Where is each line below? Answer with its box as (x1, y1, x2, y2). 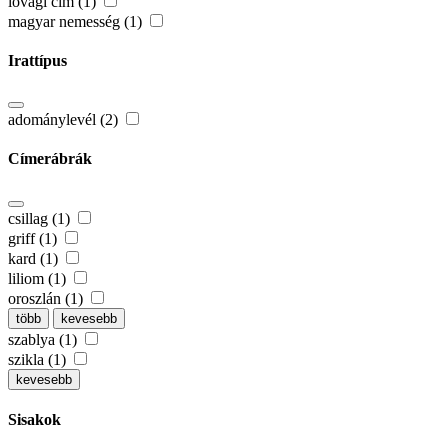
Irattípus (8, 51, 67, 69)
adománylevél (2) (8, 111, 122, 129)
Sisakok (8, 410, 61, 428)
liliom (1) (8, 269, 70, 287)
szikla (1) (8, 350, 70, 368)
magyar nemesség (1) (8, 12, 146, 30)
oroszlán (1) (8, 289, 87, 307)
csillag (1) (8, 209, 74, 227)
